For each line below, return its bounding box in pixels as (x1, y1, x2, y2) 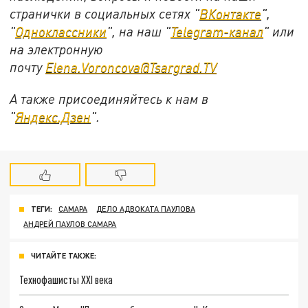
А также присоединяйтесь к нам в (10, 90, 209, 107)
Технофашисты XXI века (19, 273, 113, 287)
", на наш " (107, 23, 171, 40)
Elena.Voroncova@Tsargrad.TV (45, 59, 217, 76)
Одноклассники (15, 23, 107, 40)
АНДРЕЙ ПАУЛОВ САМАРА (23, 219, 117, 229)
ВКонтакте (199, 5, 262, 22)
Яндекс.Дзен (15, 108, 91, 124)
